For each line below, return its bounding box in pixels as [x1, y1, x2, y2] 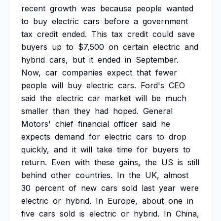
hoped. [113, 106, 139, 116]
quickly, [21, 145, 49, 154]
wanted [166, 3, 193, 13]
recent [21, 3, 45, 13]
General [143, 106, 173, 116]
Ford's [141, 80, 164, 90]
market [105, 93, 131, 103]
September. [136, 55, 179, 65]
